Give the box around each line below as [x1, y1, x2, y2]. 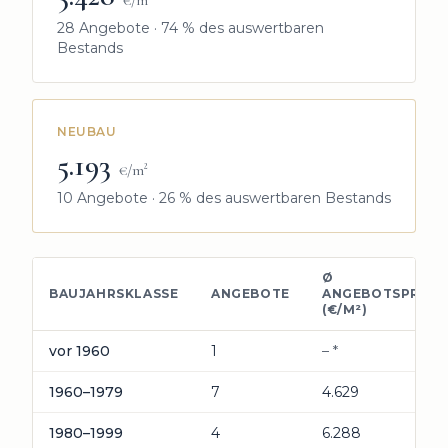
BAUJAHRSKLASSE [49, 286, 179, 301]
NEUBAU [57, 124, 117, 139]
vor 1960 [49, 342, 110, 360]
